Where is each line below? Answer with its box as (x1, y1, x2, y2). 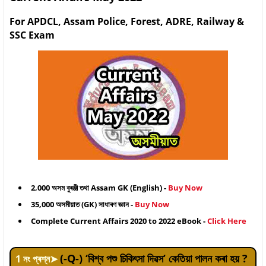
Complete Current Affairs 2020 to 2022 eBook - (31, 215, 207, 226)
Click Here (207, 215, 246, 226)
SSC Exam (9, 28, 55, 42)
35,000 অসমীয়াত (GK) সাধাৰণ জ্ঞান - (31, 198, 135, 210)
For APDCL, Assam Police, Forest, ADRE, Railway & (9, 14, 244, 28)
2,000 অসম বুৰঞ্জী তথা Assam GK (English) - (31, 182, 168, 193)
